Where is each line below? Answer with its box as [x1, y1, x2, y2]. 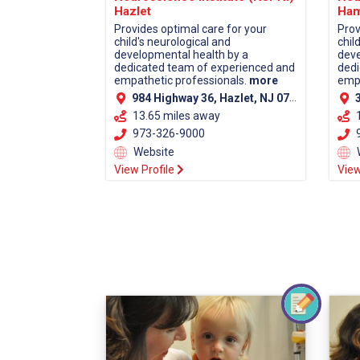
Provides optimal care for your [114, 22, 267, 36]
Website [131, 145, 174, 158]
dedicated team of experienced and [114, 61, 295, 75]
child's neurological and [114, 35, 231, 49]
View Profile [114, 163, 177, 177]
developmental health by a [114, 48, 248, 62]
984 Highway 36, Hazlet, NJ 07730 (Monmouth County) [132, 92, 289, 105]
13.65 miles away [133, 108, 220, 122]
